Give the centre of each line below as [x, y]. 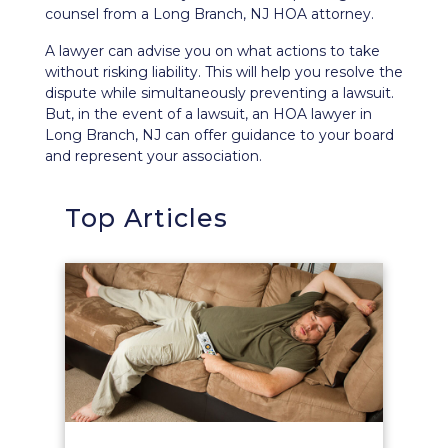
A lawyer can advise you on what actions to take [212, 51]
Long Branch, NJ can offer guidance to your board [219, 135]
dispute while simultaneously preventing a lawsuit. [219, 93]
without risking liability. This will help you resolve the [224, 72]
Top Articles [146, 218]
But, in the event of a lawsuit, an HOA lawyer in [208, 114]
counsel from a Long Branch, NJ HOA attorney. [209, 14]
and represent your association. [153, 156]
